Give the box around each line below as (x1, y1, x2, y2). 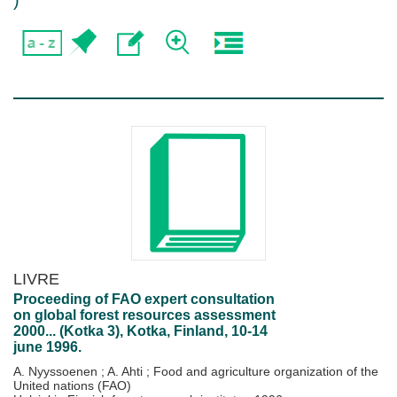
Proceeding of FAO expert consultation (13, 292, 275, 307)
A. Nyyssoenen (13, 364, 101, 378)
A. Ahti (107, 364, 146, 378)
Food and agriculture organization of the (153, 364, 378, 378)
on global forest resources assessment (13, 307, 276, 323)
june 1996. (13, 339, 82, 354)
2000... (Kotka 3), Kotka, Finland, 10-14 (13, 323, 268, 339)
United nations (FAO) (13, 378, 131, 393)
